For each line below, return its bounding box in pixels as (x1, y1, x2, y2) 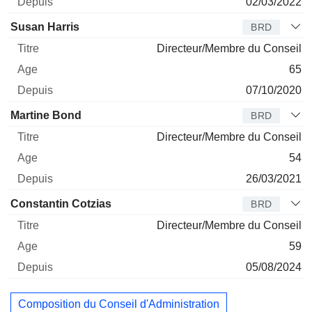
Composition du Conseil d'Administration (18, 298, 219, 311)
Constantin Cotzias (10, 197, 111, 210)
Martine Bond (10, 109, 81, 121)
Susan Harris (10, 20, 79, 33)
